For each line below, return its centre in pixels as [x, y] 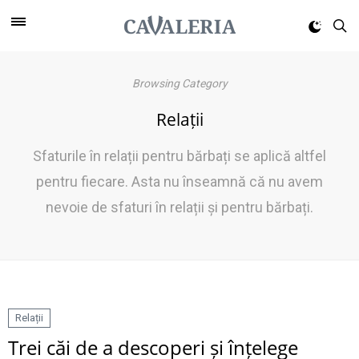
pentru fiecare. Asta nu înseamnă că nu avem [179, 182]
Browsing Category [179, 83]
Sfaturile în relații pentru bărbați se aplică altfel [179, 156]
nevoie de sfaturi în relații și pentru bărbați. [179, 207]
